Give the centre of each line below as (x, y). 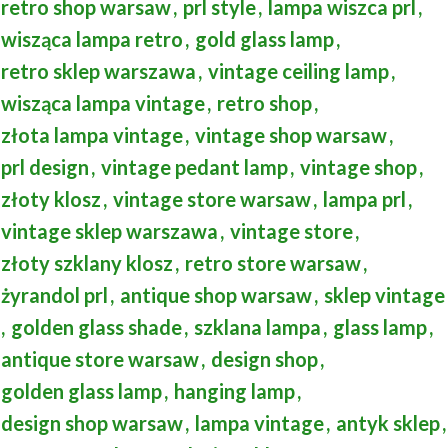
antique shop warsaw (216, 294)
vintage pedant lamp (194, 166)
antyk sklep (388, 422)
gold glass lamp (264, 38)
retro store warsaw (273, 262)
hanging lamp (234, 390)
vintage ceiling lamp (298, 70)
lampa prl (364, 198)
